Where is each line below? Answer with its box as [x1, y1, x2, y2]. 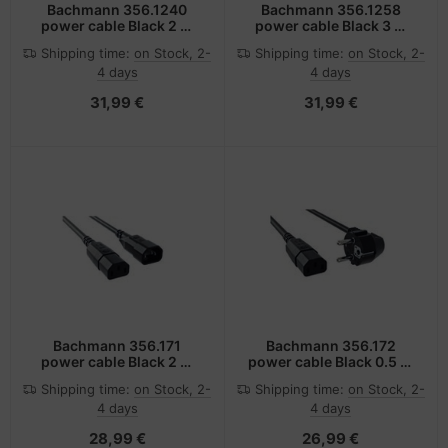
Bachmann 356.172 [265, 336, 396, 354]
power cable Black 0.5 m [248, 352, 414, 370]
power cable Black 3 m [254, 17, 407, 35]
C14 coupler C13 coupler [33, 368, 201, 386]
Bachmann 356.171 [53, 336, 182, 354]
